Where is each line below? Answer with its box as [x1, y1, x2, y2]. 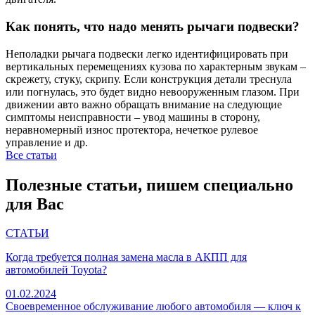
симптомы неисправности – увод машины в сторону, [6, 110, 260, 123]
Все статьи [6, 148, 57, 161]
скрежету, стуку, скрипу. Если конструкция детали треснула [6, 72, 292, 85]
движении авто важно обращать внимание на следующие [6, 98, 282, 110]
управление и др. [6, 136, 88, 148]
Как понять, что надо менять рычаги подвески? [6, 18, 300, 34]
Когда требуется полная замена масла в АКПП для [6, 251, 247, 264]
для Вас [6, 194, 64, 213]
